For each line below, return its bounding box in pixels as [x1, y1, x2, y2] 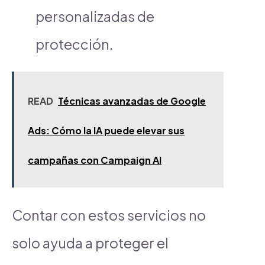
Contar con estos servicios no [12, 206, 206, 224]
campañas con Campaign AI [28, 153, 161, 166]
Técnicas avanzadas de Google [58, 94, 206, 107]
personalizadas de [35, 7, 154, 25]
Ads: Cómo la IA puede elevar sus [28, 124, 185, 137]
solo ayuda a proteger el [12, 234, 169, 251]
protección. [35, 35, 113, 53]
